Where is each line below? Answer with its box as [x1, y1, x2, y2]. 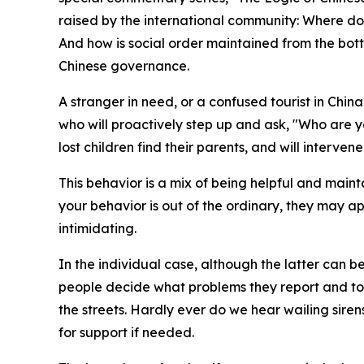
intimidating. [58, 220, 136, 237]
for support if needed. [58, 324, 194, 341]
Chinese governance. [58, 58, 189, 75]
